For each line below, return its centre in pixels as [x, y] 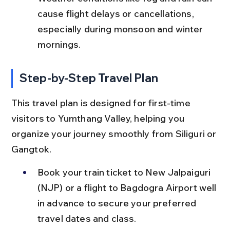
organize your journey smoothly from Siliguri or [115, 133]
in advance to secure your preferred [118, 203]
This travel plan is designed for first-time [102, 103]
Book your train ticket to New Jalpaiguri [125, 172]
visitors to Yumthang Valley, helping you [99, 118]
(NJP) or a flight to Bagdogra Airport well [128, 187]
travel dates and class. [87, 218]
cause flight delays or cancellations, [117, 13]
